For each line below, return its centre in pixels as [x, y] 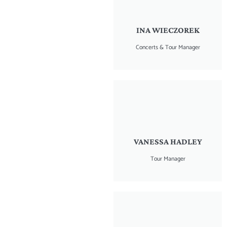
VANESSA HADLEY [168, 141]
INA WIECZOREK [168, 30]
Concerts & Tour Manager [168, 47]
